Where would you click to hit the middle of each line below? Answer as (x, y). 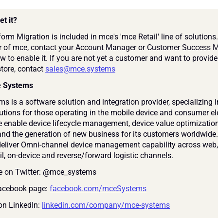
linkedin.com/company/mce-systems (106, 205)
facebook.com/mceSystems (98, 189)
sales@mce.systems (80, 69)
